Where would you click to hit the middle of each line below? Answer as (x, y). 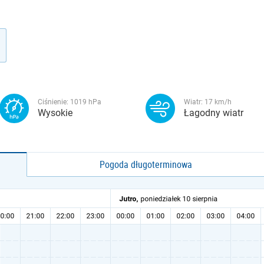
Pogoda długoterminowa (146, 164)
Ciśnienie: (54, 102)
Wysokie (55, 113)
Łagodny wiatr (214, 113)
